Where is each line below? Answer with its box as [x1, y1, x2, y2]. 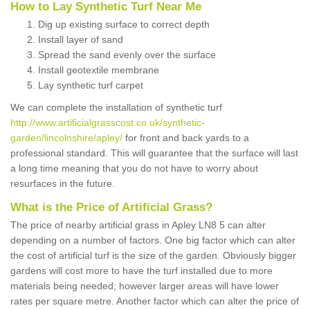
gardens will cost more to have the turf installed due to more [10, 265, 273, 277]
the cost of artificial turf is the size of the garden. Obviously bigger [10, 250, 296, 262]
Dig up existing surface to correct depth [38, 19, 210, 30]
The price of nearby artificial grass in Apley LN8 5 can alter [10, 219, 266, 231]
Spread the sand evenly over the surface [38, 49, 216, 61]
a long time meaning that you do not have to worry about [10, 163, 258, 174]
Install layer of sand [38, 34, 123, 46]
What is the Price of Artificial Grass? [10, 201, 212, 215]
